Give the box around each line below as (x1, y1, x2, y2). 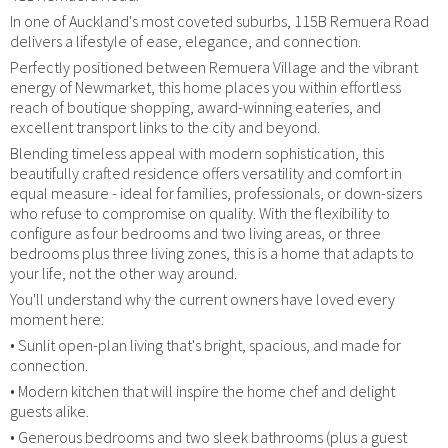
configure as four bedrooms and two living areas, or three (10, 222, 381, 243)
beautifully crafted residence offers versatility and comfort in (10, 162, 402, 183)
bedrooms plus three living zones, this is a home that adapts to (10, 242, 414, 263)
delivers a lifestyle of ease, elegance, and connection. (10, 30, 361, 51)
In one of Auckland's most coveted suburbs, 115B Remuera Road (10, 10, 429, 31)
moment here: (10, 308, 104, 329)
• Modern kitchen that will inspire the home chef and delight (10, 380, 395, 401)
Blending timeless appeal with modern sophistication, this (10, 142, 384, 163)
